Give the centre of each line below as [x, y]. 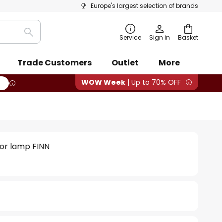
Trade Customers [55, 63]
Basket [188, 37]
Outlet [125, 63]
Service [130, 37]
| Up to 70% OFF [153, 82]
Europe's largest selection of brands [144, 6]
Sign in [160, 37]
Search [42, 38]
